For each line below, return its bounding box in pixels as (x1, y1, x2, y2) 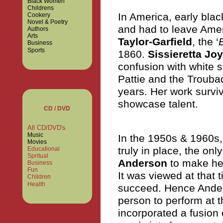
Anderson (117, 157, 167, 169)
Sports (27, 47, 45, 54)
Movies (27, 138, 47, 145)
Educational (27, 145, 60, 152)
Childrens (27, 4, 54, 11)
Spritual (27, 152, 48, 159)
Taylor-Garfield (117, 35, 192, 48)
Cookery (27, 11, 50, 18)
